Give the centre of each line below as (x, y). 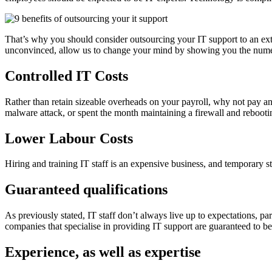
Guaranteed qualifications (86, 190)
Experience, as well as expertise (103, 252)
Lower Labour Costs (69, 138)
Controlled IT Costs (66, 76)
